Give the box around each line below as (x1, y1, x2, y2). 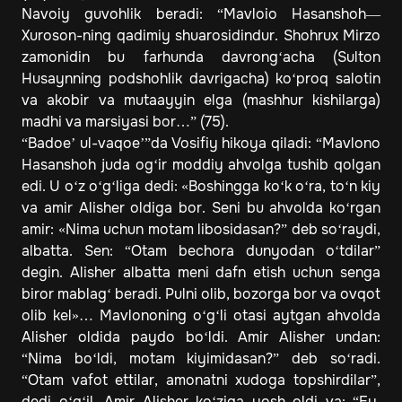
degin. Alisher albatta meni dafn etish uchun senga (22, 263, 380, 283)
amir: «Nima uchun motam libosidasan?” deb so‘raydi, (22, 220, 380, 240)
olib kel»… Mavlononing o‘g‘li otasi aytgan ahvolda (22, 306, 380, 326)
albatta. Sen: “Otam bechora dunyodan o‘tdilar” (22, 241, 380, 261)
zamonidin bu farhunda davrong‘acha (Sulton (22, 48, 380, 67)
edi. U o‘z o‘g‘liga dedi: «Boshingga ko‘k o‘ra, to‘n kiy (22, 177, 380, 197)
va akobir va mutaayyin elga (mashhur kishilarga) (22, 91, 380, 110)
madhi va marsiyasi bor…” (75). (22, 112, 229, 132)
